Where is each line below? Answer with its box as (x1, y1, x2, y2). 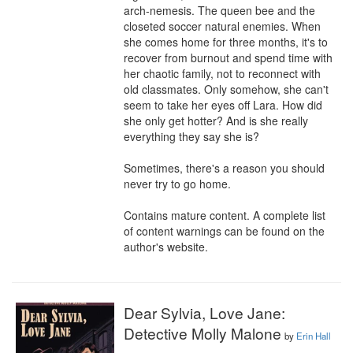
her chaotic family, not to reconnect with (124, 65, 321, 81)
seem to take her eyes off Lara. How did (124, 97, 322, 113)
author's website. (124, 239, 208, 255)
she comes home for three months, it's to (124, 34, 328, 50)
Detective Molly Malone (124, 322, 281, 344)
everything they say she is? (124, 128, 259, 144)
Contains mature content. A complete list (124, 207, 325, 223)
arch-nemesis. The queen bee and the (124, 2, 315, 18)
